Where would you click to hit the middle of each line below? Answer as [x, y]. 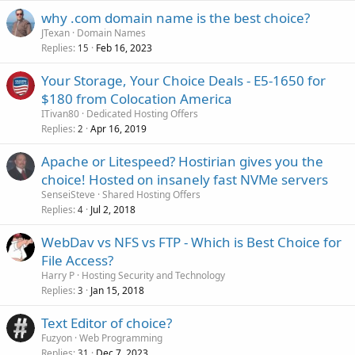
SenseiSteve [68, 194]
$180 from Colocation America [137, 98]
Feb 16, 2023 [124, 48]
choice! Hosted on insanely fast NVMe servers [185, 179]
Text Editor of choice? [107, 323]
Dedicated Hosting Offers [142, 113]
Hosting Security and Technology [153, 275]
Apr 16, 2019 [118, 128]
